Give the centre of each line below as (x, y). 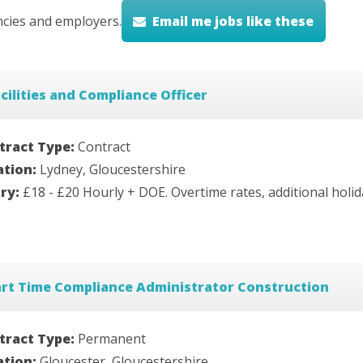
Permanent (112, 339)
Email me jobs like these (233, 21)
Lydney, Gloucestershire (113, 170)
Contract (104, 147)
